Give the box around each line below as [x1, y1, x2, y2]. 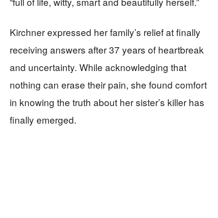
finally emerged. [10, 113, 76, 126]
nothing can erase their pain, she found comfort [10, 78, 207, 91]
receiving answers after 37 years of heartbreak [10, 43, 204, 56]
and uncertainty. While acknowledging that [10, 60, 186, 73]
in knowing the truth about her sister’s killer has [10, 95, 204, 109]
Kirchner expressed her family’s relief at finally [10, 25, 200, 38]
